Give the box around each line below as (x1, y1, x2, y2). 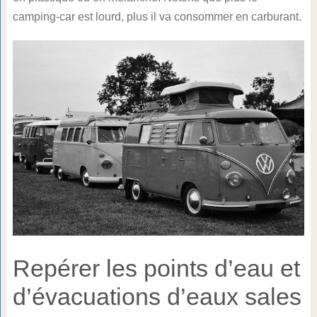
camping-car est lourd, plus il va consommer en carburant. (12, 11, 301, 23)
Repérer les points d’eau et (12, 255, 300, 282)
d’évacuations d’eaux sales (12, 283, 301, 311)
